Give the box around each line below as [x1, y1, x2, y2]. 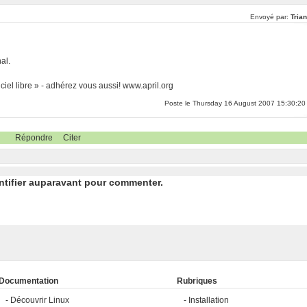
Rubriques [176, 276, 217, 286]
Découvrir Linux [10, 295, 69, 306]
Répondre [14, 133, 53, 143]
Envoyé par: [249, 13, 291, 21]
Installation [188, 295, 229, 306]
